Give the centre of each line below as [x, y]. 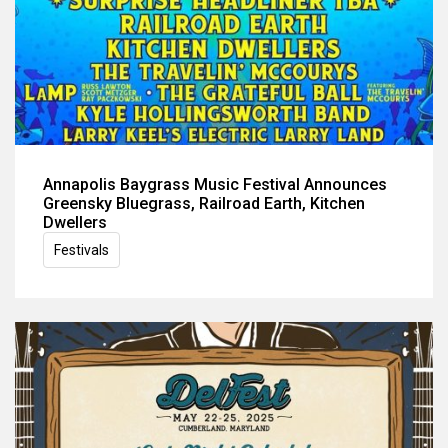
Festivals [81, 249]
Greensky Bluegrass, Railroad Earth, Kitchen [204, 203]
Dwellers [75, 222]
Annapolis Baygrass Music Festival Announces [215, 184]
